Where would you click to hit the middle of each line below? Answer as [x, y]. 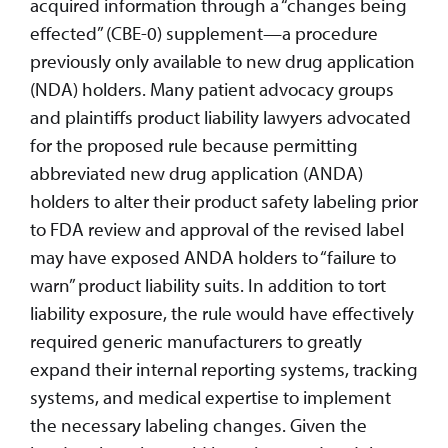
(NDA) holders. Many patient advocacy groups [212, 89]
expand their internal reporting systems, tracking [224, 369]
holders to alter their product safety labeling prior [224, 201]
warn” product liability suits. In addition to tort [208, 285]
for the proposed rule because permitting [194, 145]
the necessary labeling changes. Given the [198, 425]
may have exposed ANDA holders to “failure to [213, 257]
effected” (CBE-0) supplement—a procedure [204, 33]
